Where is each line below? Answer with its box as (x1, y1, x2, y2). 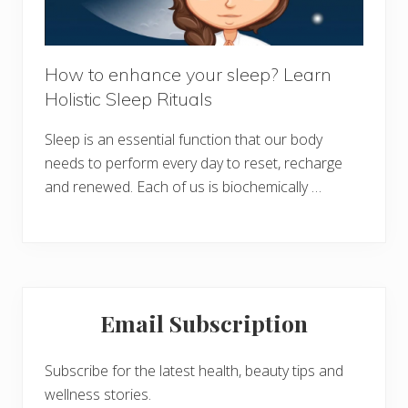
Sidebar (21, 319, 118, 355)
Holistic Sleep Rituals (45, 87, 212, 111)
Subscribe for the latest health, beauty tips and (45, 361, 343, 382)
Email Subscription (100, 308, 308, 339)
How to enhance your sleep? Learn (45, 63, 331, 87)
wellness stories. (45, 384, 151, 405)
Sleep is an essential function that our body (45, 129, 322, 150)
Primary (21, 285, 121, 321)
